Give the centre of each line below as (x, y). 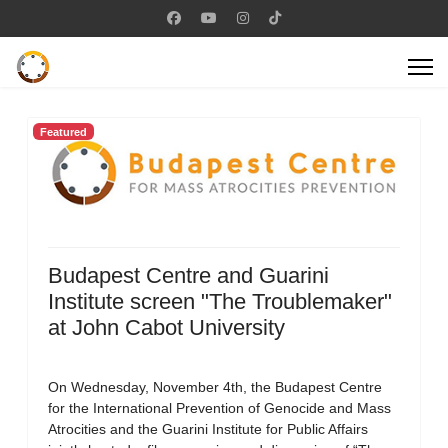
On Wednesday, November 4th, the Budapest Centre (215, 387)
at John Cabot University (166, 327)
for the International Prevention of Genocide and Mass (219, 408)
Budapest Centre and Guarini (188, 275)
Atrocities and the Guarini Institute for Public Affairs (208, 429)
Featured (63, 131)
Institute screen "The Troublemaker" (220, 301)
